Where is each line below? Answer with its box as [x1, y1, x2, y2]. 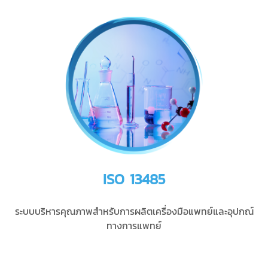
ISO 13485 [103, 168, 165, 190]
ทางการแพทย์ [106, 218, 162, 233]
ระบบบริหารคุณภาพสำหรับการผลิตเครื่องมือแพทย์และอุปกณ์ [14, 203, 254, 218]
